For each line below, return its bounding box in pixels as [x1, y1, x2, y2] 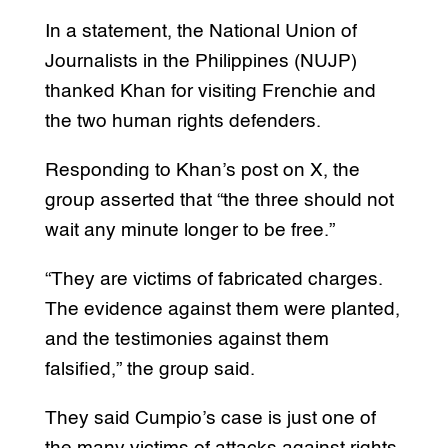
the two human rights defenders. [44, 112, 321, 132]
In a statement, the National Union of [44, 22, 357, 42]
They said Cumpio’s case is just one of [44, 409, 376, 429]
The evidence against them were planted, [44, 300, 400, 320]
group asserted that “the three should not [44, 191, 394, 211]
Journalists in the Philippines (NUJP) [44, 52, 357, 72]
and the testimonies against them [44, 330, 329, 350]
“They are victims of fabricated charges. [44, 270, 383, 290]
